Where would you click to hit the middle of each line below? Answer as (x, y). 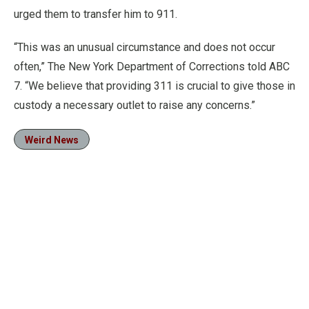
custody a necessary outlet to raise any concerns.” (134, 105)
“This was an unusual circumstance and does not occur (144, 47)
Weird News (52, 140)
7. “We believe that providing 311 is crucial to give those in (154, 86)
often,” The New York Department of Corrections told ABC (152, 67)
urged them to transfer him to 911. (96, 14)
